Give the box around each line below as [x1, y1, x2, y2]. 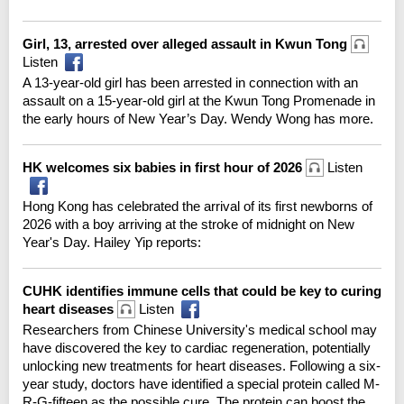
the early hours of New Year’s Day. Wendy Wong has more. [23, 110, 373, 126]
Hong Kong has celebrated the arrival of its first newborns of [23, 197, 372, 214]
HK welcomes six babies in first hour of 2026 [23, 159, 306, 175]
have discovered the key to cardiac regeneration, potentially [23, 339, 371, 355]
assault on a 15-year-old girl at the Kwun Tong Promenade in [23, 92, 375, 108]
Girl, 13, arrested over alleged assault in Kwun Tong [23, 35, 351, 51]
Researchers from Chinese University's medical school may [23, 321, 377, 337]
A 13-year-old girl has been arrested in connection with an [23, 74, 358, 90]
